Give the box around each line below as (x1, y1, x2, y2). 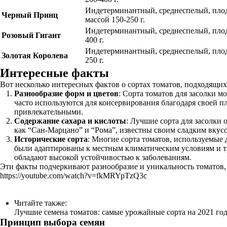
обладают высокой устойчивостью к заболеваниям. (14, 153, 192, 162)
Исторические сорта (14, 135, 88, 143)
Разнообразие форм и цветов (14, 89, 119, 98)
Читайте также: (14, 199, 67, 207)
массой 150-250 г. (85, 15, 145, 24)
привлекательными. (14, 107, 83, 116)
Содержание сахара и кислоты (14, 117, 126, 125)
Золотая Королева (2, 51, 68, 60)
